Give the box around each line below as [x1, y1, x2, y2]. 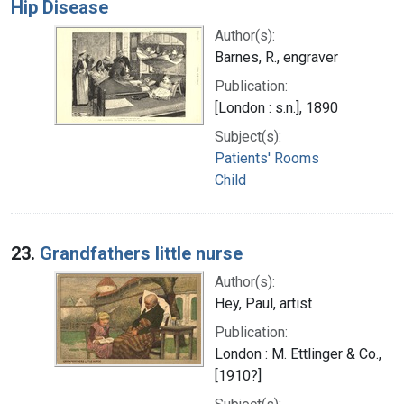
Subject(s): [215, 127, 281, 145]
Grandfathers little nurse [40, 242, 243, 264]
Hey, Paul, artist [215, 294, 312, 312]
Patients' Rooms [215, 149, 319, 167]
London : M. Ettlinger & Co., [215, 344, 381, 363]
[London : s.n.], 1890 [215, 98, 338, 116]
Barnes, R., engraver [215, 48, 338, 66]
